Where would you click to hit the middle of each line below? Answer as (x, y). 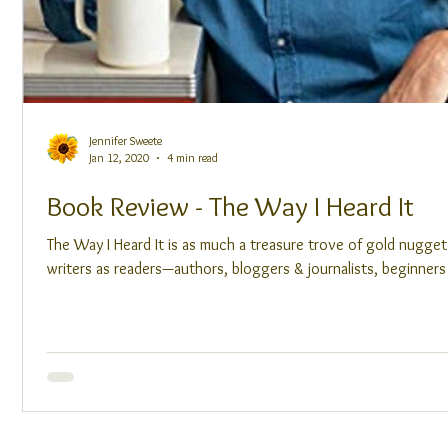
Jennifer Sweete (125, 140)
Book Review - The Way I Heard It (230, 206)
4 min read (192, 157)
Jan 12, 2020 (119, 157)
